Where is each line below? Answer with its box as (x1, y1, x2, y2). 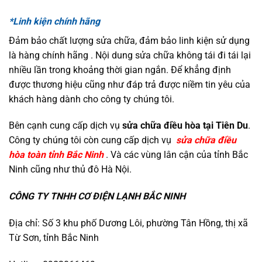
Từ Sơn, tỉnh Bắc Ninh (9, 232, 101, 244)
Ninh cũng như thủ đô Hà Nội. (9, 164, 134, 175)
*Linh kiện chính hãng (9, 15, 100, 27)
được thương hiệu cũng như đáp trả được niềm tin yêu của (9, 78, 250, 90)
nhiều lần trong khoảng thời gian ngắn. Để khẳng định (9, 64, 231, 75)
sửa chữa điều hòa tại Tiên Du (122, 120, 248, 132)
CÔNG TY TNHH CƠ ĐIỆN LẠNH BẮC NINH (9, 191, 185, 202)
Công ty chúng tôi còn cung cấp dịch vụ (9, 135, 176, 146)
